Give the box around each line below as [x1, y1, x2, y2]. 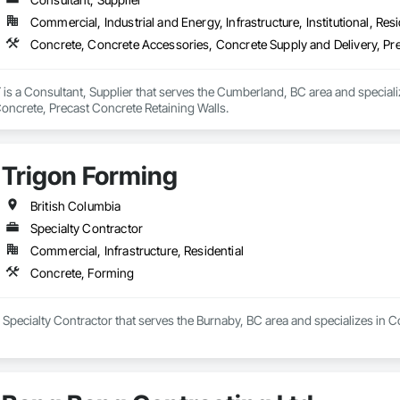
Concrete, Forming [29, 265, 135, 281]
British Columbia [29, 198, 121, 214]
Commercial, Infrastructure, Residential [29, 243, 244, 259]
